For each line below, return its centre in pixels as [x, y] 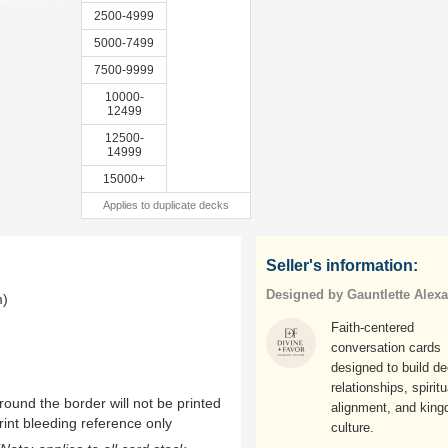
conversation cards [386, 347]
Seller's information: [342, 265]
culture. [352, 427]
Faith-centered [372, 327]
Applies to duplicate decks [166, 205]
